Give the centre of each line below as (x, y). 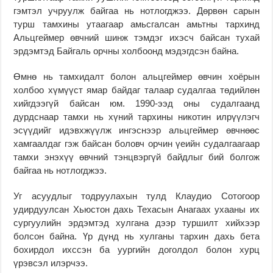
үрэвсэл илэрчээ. (51, 263)
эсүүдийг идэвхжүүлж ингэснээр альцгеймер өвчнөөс (136, 130)
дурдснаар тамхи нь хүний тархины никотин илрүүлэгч (136, 116)
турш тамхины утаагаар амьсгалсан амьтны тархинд (136, 24)
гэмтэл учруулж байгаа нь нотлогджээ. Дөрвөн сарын (136, 10)
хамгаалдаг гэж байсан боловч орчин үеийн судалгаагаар (136, 143)
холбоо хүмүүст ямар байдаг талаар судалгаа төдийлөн (136, 90)
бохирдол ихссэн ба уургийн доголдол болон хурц (136, 249)
